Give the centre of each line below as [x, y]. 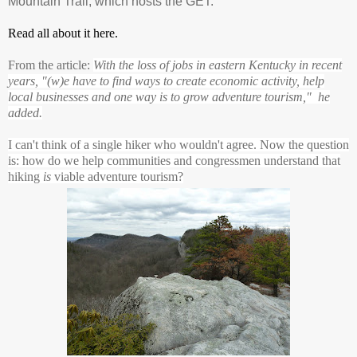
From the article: [51, 65]
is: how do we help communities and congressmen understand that [174, 161]
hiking [25, 177]
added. [25, 113]
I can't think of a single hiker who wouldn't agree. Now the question [178, 145]
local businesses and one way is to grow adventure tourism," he [169, 97]
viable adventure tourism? [119, 177]
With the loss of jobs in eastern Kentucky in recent [218, 65]
